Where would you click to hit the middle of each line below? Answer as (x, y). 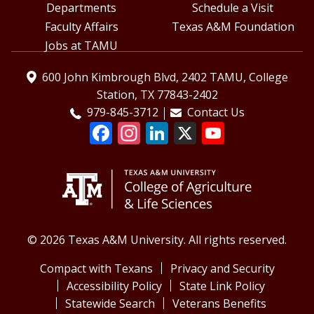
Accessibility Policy (114, 286)
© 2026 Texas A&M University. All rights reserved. (157, 240)
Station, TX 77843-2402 (157, 95)
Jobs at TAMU (81, 45)
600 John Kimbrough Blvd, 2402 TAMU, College (165, 77)
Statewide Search (110, 304)
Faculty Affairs (81, 27)
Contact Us (216, 112)
